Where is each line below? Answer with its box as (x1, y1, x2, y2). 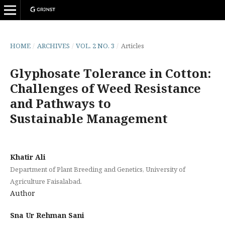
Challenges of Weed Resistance (10, 79, 201, 96)
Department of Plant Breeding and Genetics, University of (10, 164, 185, 174)
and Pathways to (10, 94, 111, 111)
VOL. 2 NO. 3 (76, 41, 115, 50)
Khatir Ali (10, 152, 46, 162)
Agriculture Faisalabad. (10, 176, 82, 186)
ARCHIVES (37, 41, 70, 50)
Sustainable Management (10, 109, 168, 127)
